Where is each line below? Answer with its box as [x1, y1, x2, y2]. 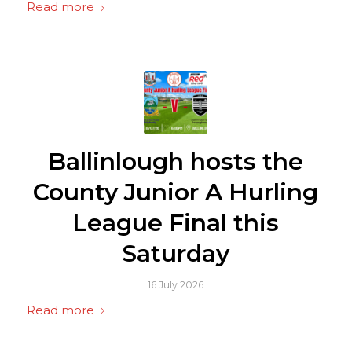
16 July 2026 [148, 278, 204, 291]
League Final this [72, 207, 280, 237]
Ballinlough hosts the [48, 146, 304, 176]
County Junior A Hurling [33, 177, 319, 207]
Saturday [122, 238, 229, 268]
